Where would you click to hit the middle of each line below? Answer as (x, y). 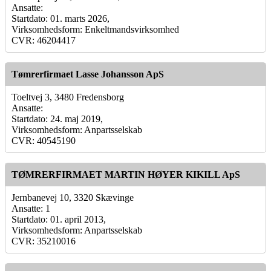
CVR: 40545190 (44, 140)
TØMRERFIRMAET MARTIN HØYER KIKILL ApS (126, 174)
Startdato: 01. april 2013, (59, 219)
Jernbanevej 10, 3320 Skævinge (73, 197)
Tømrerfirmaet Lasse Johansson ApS (88, 74)
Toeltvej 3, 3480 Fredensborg (68, 97)
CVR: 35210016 (44, 241)
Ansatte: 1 (31, 208)
